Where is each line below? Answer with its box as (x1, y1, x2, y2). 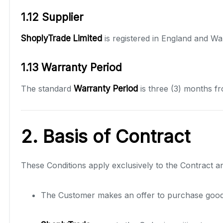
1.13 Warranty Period (21, 61, 122, 74)
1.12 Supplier (21, 10, 83, 23)
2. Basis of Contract (21, 125, 190, 147)
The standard (21, 83, 74, 94)
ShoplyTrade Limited (21, 33, 102, 43)
